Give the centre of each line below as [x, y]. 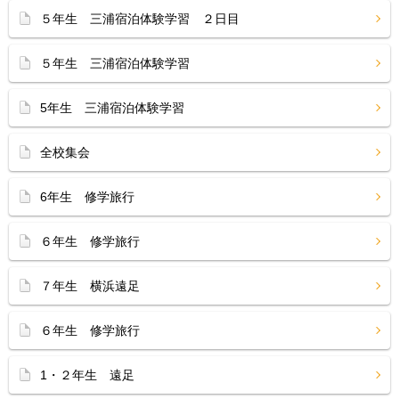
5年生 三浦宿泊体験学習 [112, 108]
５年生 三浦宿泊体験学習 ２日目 [140, 19]
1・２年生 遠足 [87, 375]
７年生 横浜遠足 [90, 286]
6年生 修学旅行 [87, 197]
